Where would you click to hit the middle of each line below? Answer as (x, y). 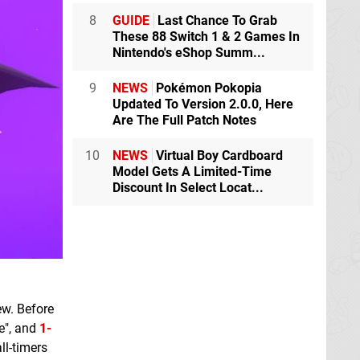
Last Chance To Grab (216, 21)
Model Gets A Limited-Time (192, 172)
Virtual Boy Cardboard (218, 156)
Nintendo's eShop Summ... (189, 53)
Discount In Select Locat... (188, 188)
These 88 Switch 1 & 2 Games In (206, 37)
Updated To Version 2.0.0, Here (203, 104)
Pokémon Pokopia (207, 88)
